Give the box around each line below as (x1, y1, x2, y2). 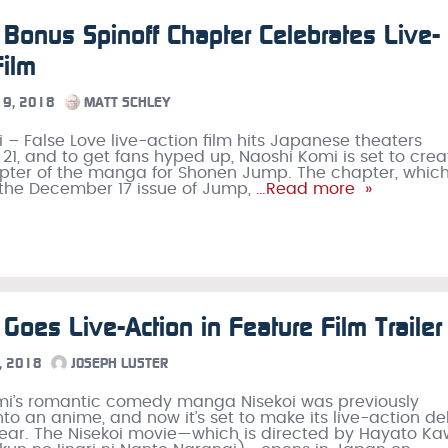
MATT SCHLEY (80, 94, 171, 111)
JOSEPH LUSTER (67, 355, 168, 372)
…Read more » (251, 181, 372, 197)
